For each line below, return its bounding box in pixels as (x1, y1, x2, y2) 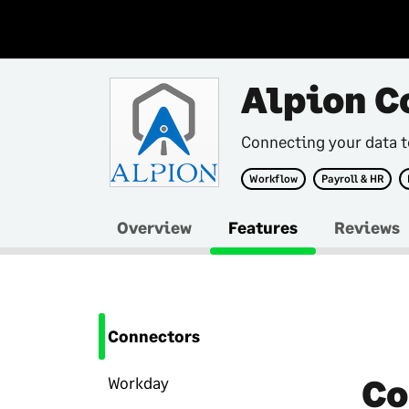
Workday (108, 372, 169, 393)
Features (228, 217, 298, 237)
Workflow (249, 172, 298, 185)
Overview (117, 217, 192, 237)
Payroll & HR (321, 172, 383, 185)
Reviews (334, 217, 400, 237)
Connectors (108, 326, 200, 346)
